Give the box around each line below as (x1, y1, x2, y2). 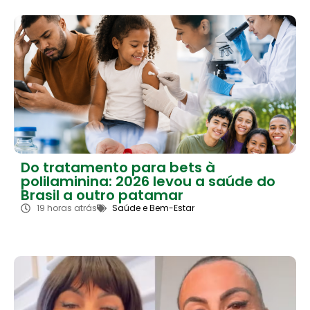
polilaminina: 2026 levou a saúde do (21, 171, 275, 191)
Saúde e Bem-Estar (112, 201, 194, 214)
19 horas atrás (36, 201, 97, 214)
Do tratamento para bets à (21, 157, 215, 177)
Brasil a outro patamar (21, 185, 183, 205)
